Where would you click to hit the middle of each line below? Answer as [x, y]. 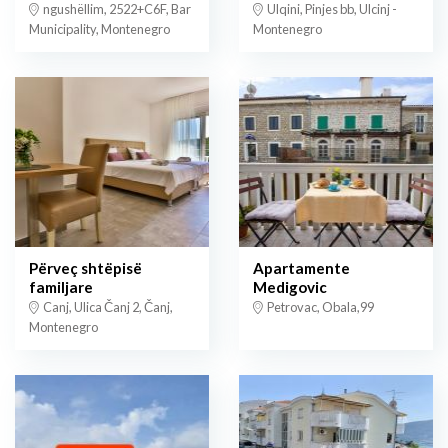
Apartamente [301, 268]
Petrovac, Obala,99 [319, 307]
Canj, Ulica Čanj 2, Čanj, [107, 307]
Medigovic [290, 287]
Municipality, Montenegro [99, 29]
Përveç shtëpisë [85, 268]
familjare [61, 287]
